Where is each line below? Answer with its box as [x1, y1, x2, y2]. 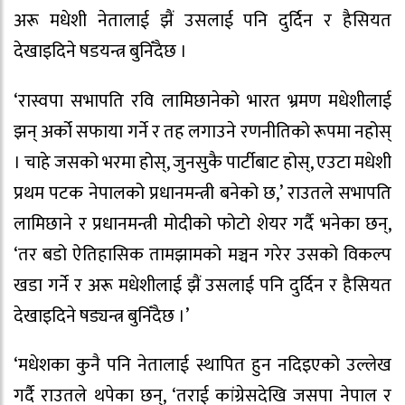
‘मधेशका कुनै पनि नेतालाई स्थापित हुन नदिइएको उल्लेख [14, 350, 391, 381]
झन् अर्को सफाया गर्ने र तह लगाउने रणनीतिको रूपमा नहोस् [14, 116, 391, 147]
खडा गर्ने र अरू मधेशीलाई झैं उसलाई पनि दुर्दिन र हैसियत [14, 269, 391, 301]
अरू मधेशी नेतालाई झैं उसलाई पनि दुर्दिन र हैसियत [14, 5, 391, 36]
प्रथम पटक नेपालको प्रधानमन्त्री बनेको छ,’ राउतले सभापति [14, 177, 391, 209]
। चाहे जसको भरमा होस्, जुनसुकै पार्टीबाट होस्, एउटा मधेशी [14, 146, 391, 178]
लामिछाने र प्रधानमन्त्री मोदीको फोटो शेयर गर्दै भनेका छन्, [14, 208, 391, 240]
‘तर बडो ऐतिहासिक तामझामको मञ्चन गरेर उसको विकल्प [14, 239, 391, 270]
